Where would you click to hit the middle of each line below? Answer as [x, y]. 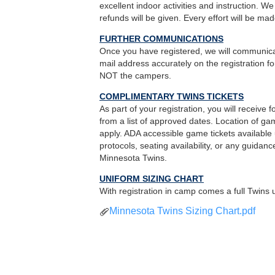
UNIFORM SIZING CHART [152, 179]
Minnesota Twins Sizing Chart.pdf [182, 211]
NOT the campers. [135, 76]
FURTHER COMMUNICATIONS [161, 39]
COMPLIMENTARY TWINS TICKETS [172, 97]
